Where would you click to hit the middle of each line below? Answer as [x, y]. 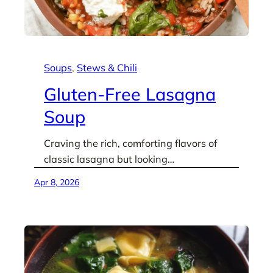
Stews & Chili [107, 68]
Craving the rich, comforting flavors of [131, 143]
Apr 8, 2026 [57, 182]
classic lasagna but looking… [109, 159]
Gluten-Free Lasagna [130, 94]
